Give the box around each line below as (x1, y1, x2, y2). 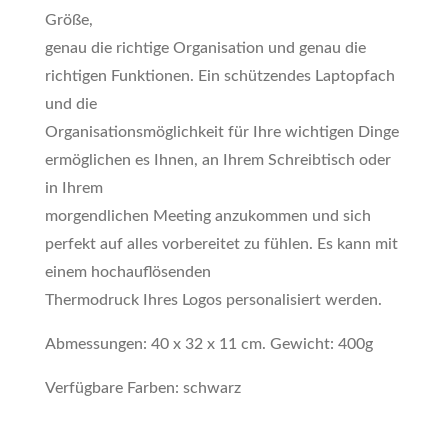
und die (44, 96, 97, 112)
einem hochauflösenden (44, 264, 211, 280)
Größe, (44, 12, 93, 28)
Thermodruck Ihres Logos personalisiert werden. (44, 292, 382, 308)
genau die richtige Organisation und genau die (44, 40, 366, 56)
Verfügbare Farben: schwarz (44, 380, 241, 396)
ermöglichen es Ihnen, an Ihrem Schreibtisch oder (44, 152, 391, 168)
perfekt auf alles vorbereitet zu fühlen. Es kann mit (44, 236, 398, 252)
